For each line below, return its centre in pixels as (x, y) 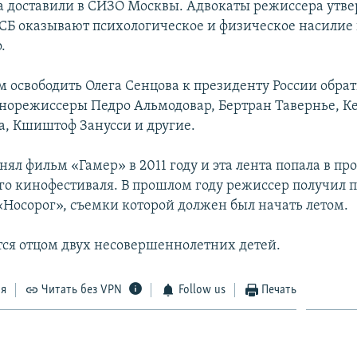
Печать (279, 290)
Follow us (202, 290)
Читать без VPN (82, 290)
